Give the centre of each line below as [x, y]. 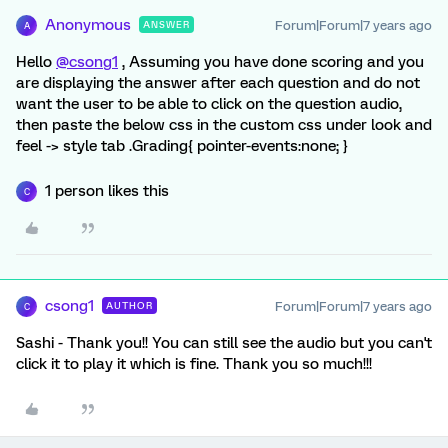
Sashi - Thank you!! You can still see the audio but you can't [224, 343]
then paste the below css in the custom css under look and [224, 125]
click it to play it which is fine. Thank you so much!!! [194, 364]
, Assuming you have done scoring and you [271, 62]
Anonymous [88, 25]
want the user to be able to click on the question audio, [209, 104]
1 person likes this [107, 191]
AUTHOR [129, 305]
